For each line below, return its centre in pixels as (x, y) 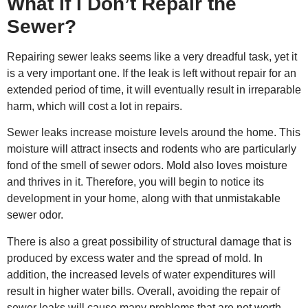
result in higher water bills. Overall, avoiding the (123, 291)
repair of (260, 291)
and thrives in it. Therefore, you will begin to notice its (135, 182)
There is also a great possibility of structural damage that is (149, 241)
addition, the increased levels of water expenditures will (141, 274)
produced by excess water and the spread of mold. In (135, 258)
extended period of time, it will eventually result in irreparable (154, 90)
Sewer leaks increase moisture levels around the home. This (154, 133)
